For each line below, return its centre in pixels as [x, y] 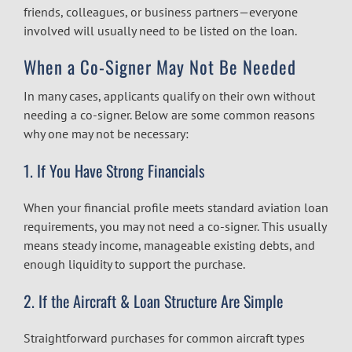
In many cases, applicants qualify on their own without [169, 95]
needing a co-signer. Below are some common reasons [169, 114]
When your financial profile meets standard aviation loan [176, 207]
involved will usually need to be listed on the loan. [160, 30]
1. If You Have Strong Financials [114, 170]
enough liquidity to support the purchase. [134, 264]
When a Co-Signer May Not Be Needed [160, 66]
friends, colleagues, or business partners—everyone [161, 11]
